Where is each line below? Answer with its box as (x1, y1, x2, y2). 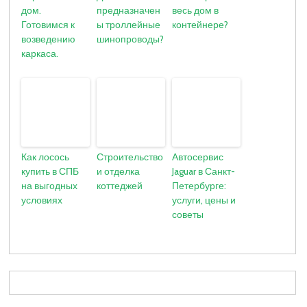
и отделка (97, 165, 140, 178)
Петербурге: (172, 180, 227, 193)
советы (172, 208, 204, 221)
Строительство (97, 151, 164, 164)
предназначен (97, 4, 161, 17)
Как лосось (21, 151, 70, 164)
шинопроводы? (97, 33, 164, 46)
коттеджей (97, 180, 143, 193)
